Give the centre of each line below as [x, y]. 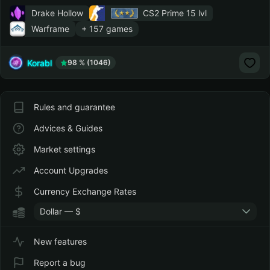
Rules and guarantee [74, 107]
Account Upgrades [71, 170]
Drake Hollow [57, 13]
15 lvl [195, 13]
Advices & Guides [68, 128]
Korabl [39, 63]
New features [60, 241]
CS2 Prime [163, 13]
